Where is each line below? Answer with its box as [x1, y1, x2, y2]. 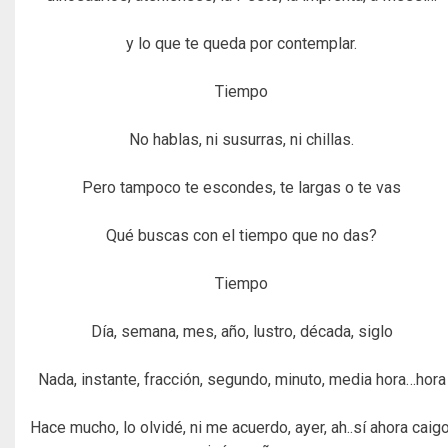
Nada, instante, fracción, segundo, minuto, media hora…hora [37, 369, 446, 389]
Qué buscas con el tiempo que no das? [106, 225, 378, 245]
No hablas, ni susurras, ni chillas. [129, 129, 355, 149]
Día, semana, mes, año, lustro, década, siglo [90, 321, 393, 341]
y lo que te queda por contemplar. [126, 33, 358, 53]
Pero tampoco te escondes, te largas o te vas [82, 177, 402, 197]
